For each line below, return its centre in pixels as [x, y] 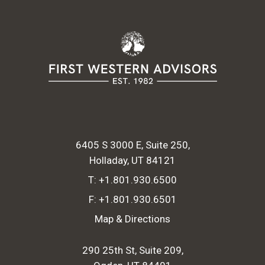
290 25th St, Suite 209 [132, 250]
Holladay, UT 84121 [132, 160]
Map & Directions [132, 219]
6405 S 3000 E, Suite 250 [132, 145]
